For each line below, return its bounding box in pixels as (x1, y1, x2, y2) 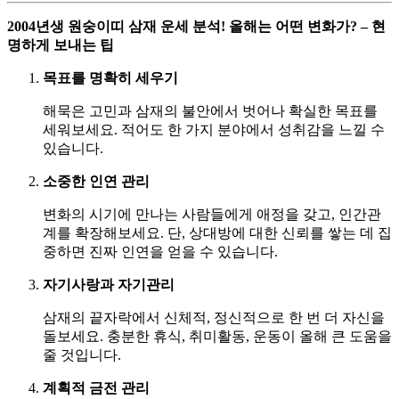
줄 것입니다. (43, 346, 121, 362)
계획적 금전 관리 (43, 379, 150, 395)
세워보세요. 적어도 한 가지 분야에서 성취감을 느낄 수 (43, 121, 385, 137)
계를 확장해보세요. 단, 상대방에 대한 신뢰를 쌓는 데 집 (43, 224, 392, 240)
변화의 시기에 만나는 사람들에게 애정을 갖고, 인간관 (43, 206, 381, 222)
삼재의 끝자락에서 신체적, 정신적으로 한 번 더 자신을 (43, 309, 385, 325)
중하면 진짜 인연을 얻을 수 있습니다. (43, 243, 278, 259)
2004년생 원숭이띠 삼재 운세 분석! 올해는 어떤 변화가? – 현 (7, 18, 386, 34)
